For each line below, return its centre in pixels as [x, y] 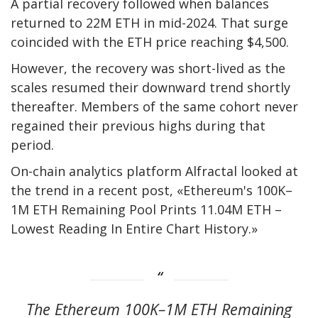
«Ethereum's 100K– [235, 190]
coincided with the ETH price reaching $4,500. [150, 42]
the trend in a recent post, [94, 190]
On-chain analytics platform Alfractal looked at [154, 171]
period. [32, 145]
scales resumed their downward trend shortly [150, 87]
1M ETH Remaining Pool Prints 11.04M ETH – [146, 209]
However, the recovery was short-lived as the [148, 68]
